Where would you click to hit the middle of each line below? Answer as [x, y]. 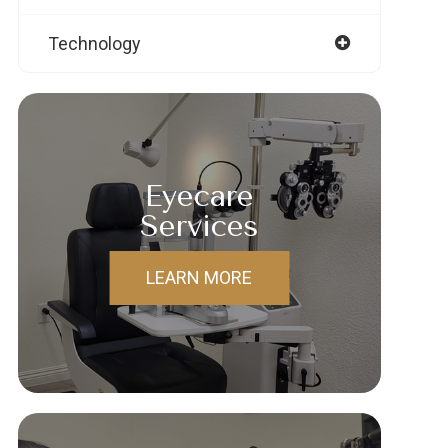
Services [199, 225]
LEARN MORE [199, 277]
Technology [94, 43]
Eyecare [199, 195]
